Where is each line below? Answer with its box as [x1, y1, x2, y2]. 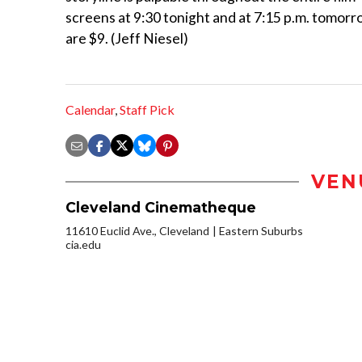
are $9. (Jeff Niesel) [65, 29, 188, 47]
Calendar [65, 102, 115, 118]
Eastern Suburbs [219, 224, 303, 238]
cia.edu [65, 238, 101, 252]
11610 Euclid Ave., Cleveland [65, 224, 209, 238]
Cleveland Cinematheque [65, 199, 256, 217]
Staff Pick [120, 102, 175, 118]
